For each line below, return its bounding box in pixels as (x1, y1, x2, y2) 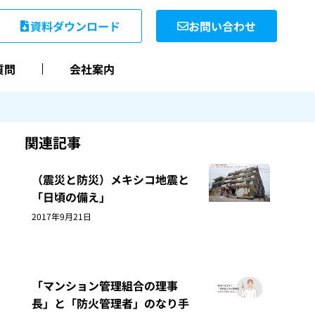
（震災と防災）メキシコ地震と (32, 170, 189, 188)
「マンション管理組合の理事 (32, 276, 178, 294)
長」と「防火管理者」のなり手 (32, 294, 189, 311)
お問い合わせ (188, 18, 256, 35)
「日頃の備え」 (32, 188, 110, 205)
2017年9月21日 (32, 210, 91, 222)
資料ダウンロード (30, 18, 120, 35)
